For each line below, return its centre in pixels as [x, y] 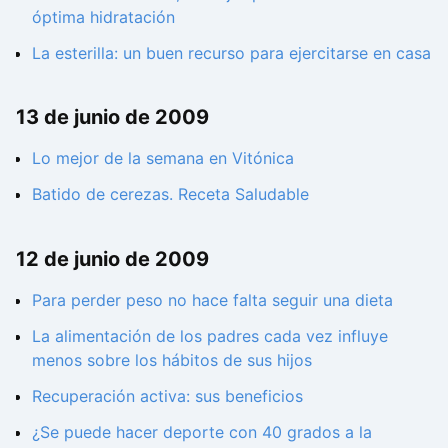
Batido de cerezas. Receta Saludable [170, 194]
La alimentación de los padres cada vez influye [210, 336]
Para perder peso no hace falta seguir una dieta [212, 300]
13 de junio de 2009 [112, 117]
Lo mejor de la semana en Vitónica [163, 158]
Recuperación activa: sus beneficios [167, 396]
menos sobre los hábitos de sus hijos [172, 360]
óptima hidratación [103, 16]
